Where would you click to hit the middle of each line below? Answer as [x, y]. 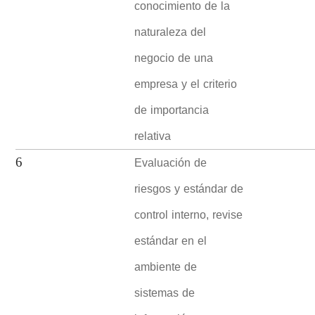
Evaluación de [171, 162]
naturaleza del [171, 32]
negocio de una [174, 58]
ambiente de [166, 266]
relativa [153, 136]
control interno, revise [189, 214]
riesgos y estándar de [189, 188]
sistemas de [165, 292]
